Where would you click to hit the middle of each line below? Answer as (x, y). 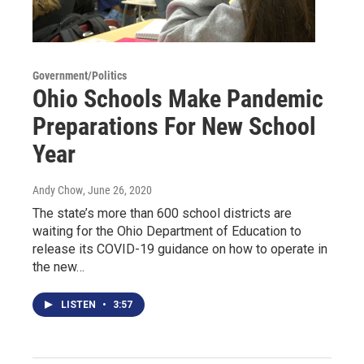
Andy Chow (58, 190)
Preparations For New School (174, 126)
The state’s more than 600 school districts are (162, 213)
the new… (58, 266)
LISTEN (80, 304)
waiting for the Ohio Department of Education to (167, 231)
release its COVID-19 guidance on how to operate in (180, 249)
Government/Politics (80, 75)
